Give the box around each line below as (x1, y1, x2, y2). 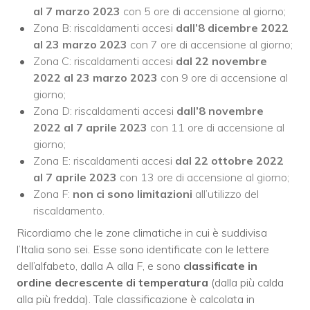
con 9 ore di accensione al (158, 70, 288, 84)
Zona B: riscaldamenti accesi (33, 20, 176, 35)
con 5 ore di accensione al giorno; (120, 3, 286, 18)
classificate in (183, 258, 257, 273)
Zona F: (33, 186, 73, 201)
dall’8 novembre (176, 103, 264, 118)
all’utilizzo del (192, 186, 259, 201)
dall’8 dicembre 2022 (176, 20, 289, 35)
